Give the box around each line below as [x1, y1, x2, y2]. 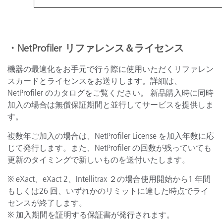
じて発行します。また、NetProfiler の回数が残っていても [7, 143, 212, 153]
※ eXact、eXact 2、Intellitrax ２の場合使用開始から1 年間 [7, 174, 211, 184]
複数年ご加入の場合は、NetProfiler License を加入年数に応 [7, 131, 214, 141]
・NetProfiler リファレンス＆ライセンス [7, 42, 184, 54]
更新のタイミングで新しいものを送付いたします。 [7, 155, 190, 165]
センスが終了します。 [7, 198, 87, 208]
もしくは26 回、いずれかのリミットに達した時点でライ [7, 186, 209, 196]
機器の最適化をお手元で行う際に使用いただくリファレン [7, 64, 214, 74]
